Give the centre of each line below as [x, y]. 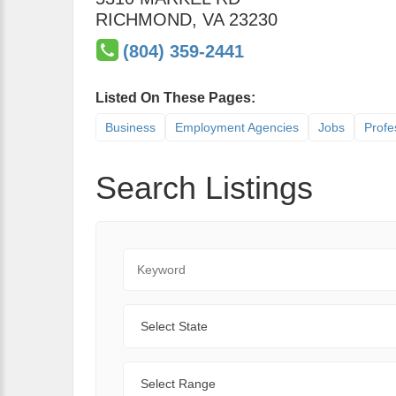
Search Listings [204, 188]
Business [130, 127]
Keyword [150, 258]
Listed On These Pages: [175, 98]
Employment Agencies [237, 127]
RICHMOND [144, 19]
